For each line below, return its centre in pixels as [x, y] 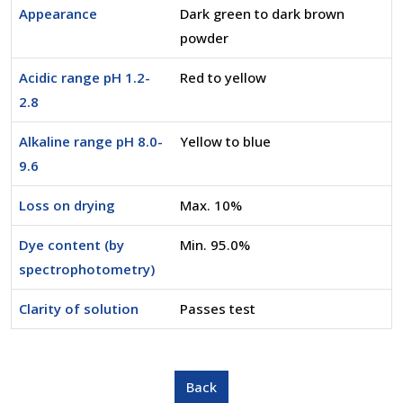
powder [204, 38]
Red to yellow [223, 77]
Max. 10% [211, 205]
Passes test [218, 309]
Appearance [58, 13]
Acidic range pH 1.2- [85, 77]
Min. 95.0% [215, 245]
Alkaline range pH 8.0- [91, 141]
